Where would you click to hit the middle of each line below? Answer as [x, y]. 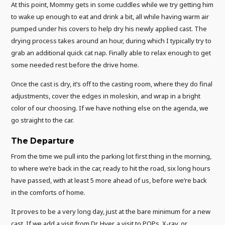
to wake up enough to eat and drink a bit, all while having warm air [110, 17]
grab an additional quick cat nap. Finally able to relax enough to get [111, 53]
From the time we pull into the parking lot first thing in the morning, [111, 156]
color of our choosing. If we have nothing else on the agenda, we [110, 108]
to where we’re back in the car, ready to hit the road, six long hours [111, 168]
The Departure [43, 141]
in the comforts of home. [48, 192]
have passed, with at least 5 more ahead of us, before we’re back [109, 180]
